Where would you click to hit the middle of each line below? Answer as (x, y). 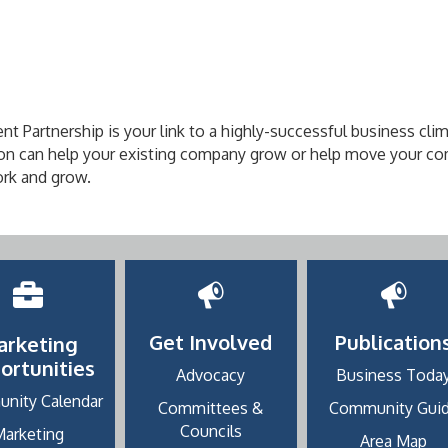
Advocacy (211, 375)
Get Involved (211, 342)
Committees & (211, 408)
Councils (210, 431)
